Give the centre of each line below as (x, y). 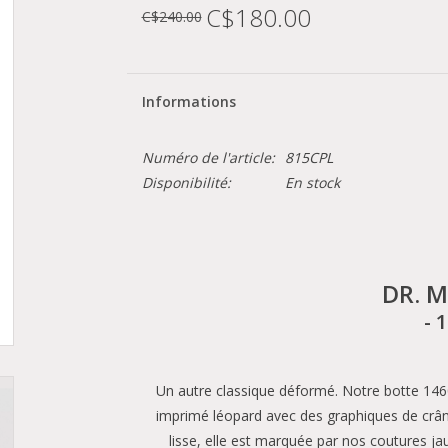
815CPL (308, 157)
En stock (312, 182)
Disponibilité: (186, 182)
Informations (188, 101)
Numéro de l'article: (208, 157)
